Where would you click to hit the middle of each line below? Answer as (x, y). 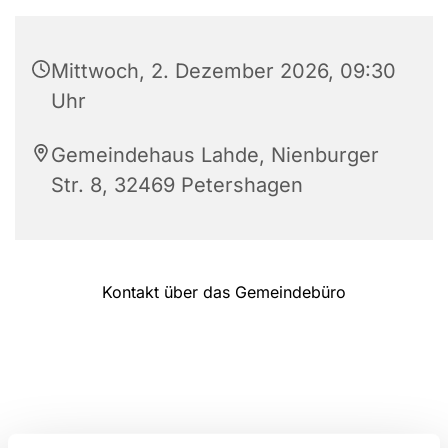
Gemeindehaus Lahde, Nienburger (215, 154)
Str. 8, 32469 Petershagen (177, 184)
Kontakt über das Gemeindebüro (224, 291)
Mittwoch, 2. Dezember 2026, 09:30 (223, 70)
